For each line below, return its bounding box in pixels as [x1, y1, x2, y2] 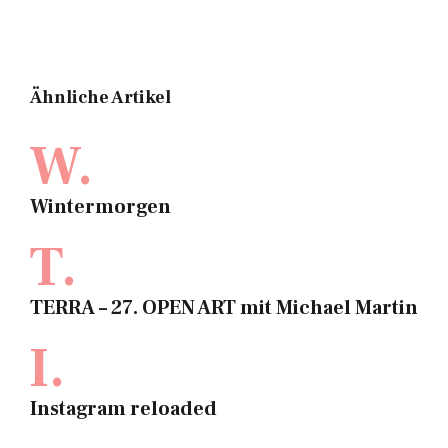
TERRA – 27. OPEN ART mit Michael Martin [30, 294, 418, 321]
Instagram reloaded [30, 395, 217, 422]
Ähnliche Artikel [30, 85, 171, 109]
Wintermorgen [30, 193, 171, 220]
